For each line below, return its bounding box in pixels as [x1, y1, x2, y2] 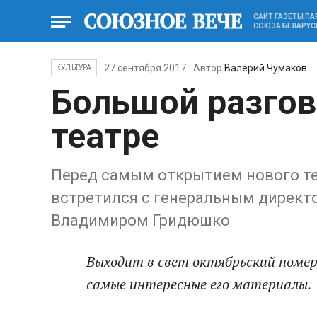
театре [51, 116, 159, 156]
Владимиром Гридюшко [51, 212, 230, 229]
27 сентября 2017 [103, 62, 186, 74]
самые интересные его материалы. [86, 275, 311, 294]
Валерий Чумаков [224, 62, 307, 74]
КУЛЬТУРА [56, 64, 92, 71]
